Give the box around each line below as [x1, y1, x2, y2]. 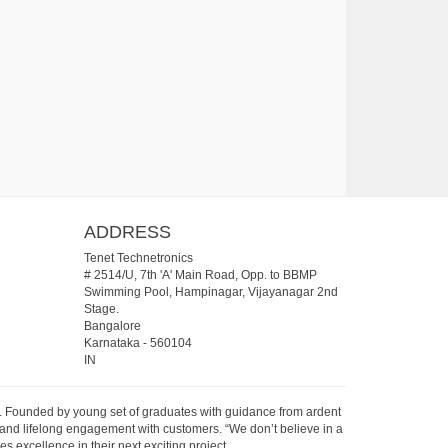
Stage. [83, 302, 119, 316]
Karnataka [83, 336, 140, 350]
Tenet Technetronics [83, 251, 193, 265]
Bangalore [83, 319, 141, 333]
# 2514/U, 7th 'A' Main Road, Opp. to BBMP [83, 268, 317, 282]
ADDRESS [83, 221, 171, 242]
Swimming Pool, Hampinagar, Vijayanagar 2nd [83, 285, 338, 299]
